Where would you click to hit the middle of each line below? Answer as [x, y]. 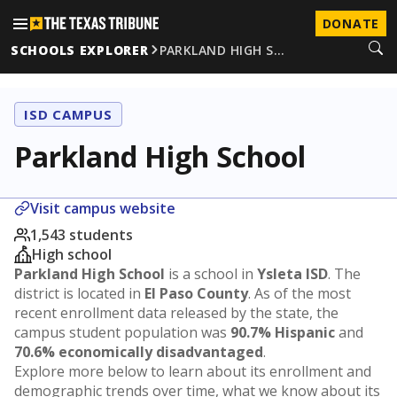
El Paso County [196, 293]
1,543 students [82, 235]
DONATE [350, 23]
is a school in [211, 274]
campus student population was [122, 332]
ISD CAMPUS [68, 114]
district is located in [79, 293]
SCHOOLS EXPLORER [80, 50]
